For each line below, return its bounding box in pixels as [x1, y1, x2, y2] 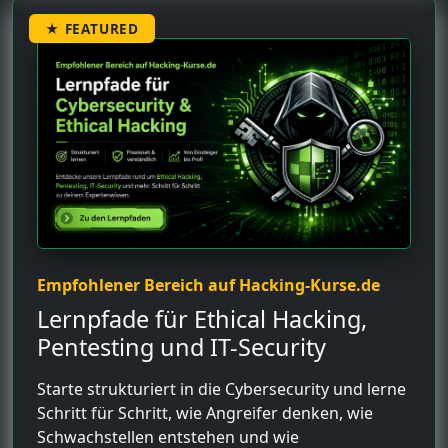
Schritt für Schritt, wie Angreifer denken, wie [37, 401, 373, 424]
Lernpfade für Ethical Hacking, [37, 302, 367, 335]
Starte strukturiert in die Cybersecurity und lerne [37, 377, 406, 400]
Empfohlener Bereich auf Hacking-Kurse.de [37, 273, 380, 296]
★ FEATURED [45, 18, 139, 38]
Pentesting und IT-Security [37, 330, 326, 363]
